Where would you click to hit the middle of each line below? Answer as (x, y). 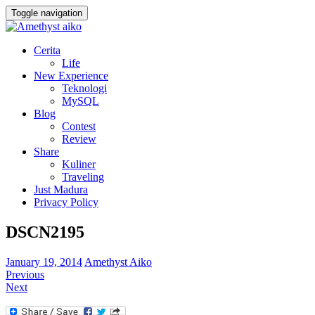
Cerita (47, 50)
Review (79, 139)
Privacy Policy (66, 202)
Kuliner (79, 164)
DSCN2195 (45, 232)
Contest (79, 126)
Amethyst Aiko (118, 262)
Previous (25, 274)
